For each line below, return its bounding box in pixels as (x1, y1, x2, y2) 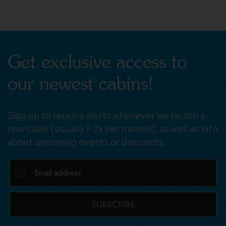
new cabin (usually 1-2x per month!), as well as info (8, 123, 218, 136)
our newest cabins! (8, 73, 153, 94)
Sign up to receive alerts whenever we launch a (8, 109, 205, 123)
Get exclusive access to (8, 51, 187, 72)
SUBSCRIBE (91, 198, 135, 210)
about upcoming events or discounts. (8, 136, 165, 149)
